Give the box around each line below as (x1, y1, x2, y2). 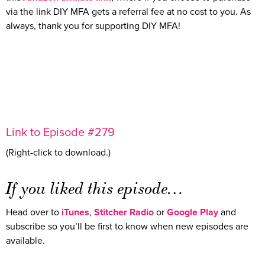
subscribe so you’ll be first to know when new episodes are (6, 221, 248, 233)
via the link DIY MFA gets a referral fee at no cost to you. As (6, 5, 251, 18)
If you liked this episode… (6, 178, 185, 199)
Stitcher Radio (94, 206, 154, 219)
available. (6, 235, 45, 247)
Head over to (6, 206, 62, 219)
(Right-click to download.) (6, 147, 111, 159)
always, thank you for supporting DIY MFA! (6, 20, 180, 32)
